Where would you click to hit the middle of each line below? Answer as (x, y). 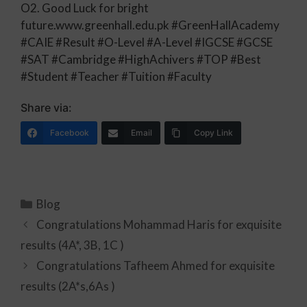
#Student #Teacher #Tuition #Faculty (116, 76)
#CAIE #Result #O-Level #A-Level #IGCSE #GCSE (147, 42)
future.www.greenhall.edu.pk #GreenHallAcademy (150, 25)
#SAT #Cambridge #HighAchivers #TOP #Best (141, 59)
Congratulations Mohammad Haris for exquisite (159, 224)
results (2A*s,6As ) (68, 286)
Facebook (70, 133)
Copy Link (213, 133)
